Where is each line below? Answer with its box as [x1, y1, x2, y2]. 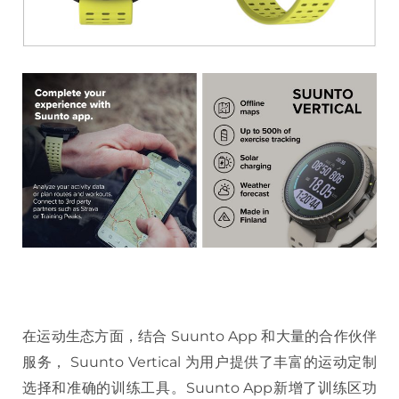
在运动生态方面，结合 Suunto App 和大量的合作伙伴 [22, 327, 377, 345]
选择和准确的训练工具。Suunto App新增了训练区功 [22, 379, 377, 396]
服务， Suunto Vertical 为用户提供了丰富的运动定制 [22, 353, 377, 370]
